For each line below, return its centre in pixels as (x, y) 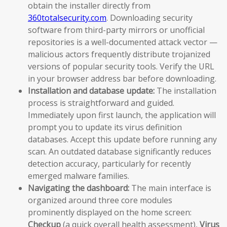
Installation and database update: (91, 91)
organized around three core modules (100, 200)
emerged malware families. (79, 176)
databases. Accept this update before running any (122, 139)
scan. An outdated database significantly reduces (120, 152)
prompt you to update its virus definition (105, 127)
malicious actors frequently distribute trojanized (119, 54)
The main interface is (170, 188)
